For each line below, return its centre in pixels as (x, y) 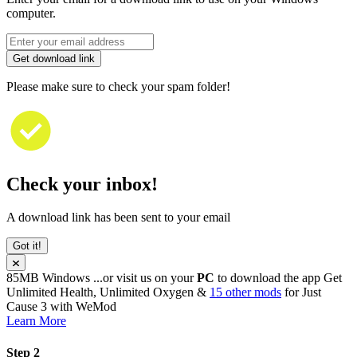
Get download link (54, 58)
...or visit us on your (145, 278)
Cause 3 (27, 307)
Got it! (27, 246)
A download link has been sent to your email (118, 218)
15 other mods (245, 292)
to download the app (269, 278)
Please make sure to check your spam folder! (118, 86)
